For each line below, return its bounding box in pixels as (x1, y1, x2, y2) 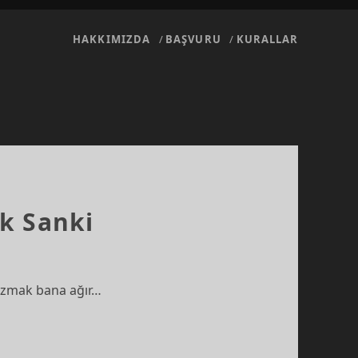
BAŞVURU (165, 32, 221, 46)
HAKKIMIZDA (73, 32, 150, 46)
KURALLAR (237, 32, 299, 46)
